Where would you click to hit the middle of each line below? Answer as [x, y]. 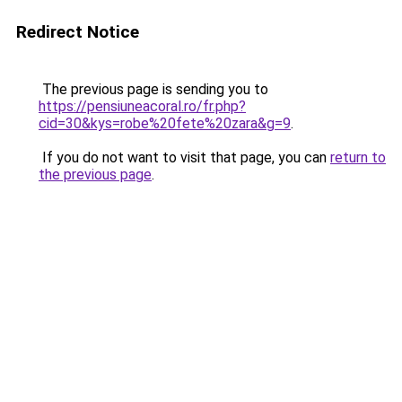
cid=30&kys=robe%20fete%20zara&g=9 [165, 123]
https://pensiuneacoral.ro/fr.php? [142, 106]
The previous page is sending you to [153, 89]
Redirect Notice [78, 32]
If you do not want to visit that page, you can [184, 157]
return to [358, 157]
